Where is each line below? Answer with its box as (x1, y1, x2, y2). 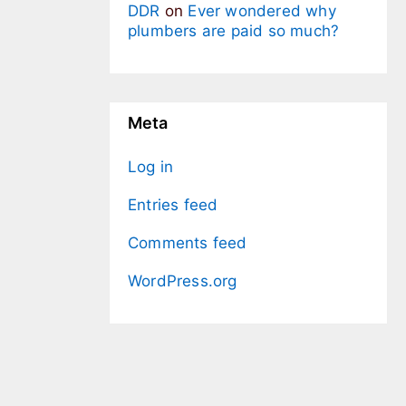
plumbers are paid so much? (128, 22, 340, 41)
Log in (128, 158, 174, 177)
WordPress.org (128, 272, 237, 291)
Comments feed (128, 234, 247, 253)
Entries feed (128, 196, 218, 215)
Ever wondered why (188, 2, 336, 21)
